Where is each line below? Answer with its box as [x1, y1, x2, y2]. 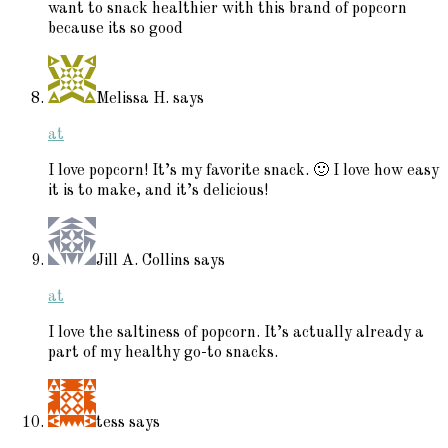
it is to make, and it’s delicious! [48, 182, 268, 199]
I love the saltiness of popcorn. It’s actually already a [48, 324, 424, 341]
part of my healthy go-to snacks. [48, 344, 278, 361]
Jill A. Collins [96, 252, 190, 269]
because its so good [48, 20, 183, 37]
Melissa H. [96, 90, 169, 107]
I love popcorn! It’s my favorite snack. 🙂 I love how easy [48, 162, 439, 179]
